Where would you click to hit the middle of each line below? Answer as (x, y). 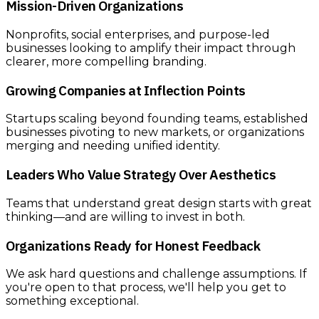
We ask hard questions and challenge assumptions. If (156, 274)
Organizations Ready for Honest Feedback (133, 245)
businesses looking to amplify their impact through (151, 48)
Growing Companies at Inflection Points (126, 90)
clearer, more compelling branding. (106, 61)
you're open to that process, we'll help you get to (146, 288)
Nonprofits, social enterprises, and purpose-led (138, 34)
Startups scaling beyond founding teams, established (157, 119)
